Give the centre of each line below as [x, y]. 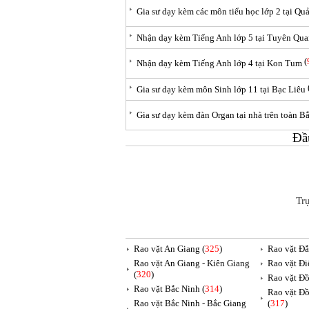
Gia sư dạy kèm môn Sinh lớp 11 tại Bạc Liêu [221, 89]
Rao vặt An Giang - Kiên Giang [192, 263]
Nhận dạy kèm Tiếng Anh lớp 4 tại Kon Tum [219, 63]
